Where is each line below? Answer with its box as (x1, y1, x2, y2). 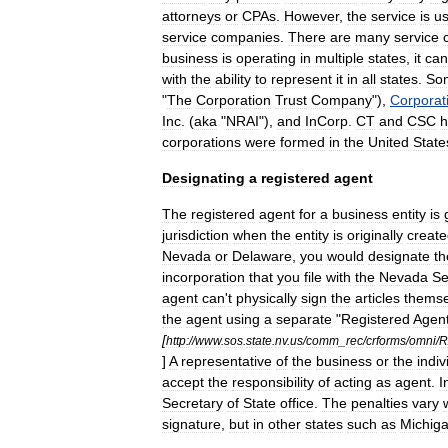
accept (162, 374, 204, 390)
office (280, 395, 314, 411)
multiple (315, 50, 364, 66)
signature (162, 416, 221, 432)
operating (236, 50, 296, 66)
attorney (162, 8, 214, 24)
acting (334, 374, 372, 390)
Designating (162, 170, 245, 186)
